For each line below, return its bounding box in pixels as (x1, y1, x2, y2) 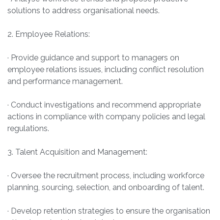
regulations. (7, 124, 49, 134)
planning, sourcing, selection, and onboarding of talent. (7, 183, 204, 192)
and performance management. (7, 77, 123, 86)
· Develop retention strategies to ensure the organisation (7, 206, 210, 216)
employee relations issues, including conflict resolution (7, 65, 204, 75)
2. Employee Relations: (7, 29, 90, 39)
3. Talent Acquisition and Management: (7, 147, 147, 157)
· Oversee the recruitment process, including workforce (7, 171, 204, 181)
